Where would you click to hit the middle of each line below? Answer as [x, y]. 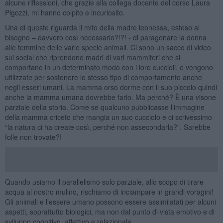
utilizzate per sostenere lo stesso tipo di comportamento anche [103, 77]
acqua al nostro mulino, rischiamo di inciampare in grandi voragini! [109, 191]
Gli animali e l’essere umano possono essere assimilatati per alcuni [110, 201]
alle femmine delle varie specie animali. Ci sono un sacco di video [108, 47]
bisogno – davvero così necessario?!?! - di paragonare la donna [106, 37]
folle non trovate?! [33, 137]
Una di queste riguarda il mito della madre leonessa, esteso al [102, 27]
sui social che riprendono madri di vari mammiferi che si [92, 57]
